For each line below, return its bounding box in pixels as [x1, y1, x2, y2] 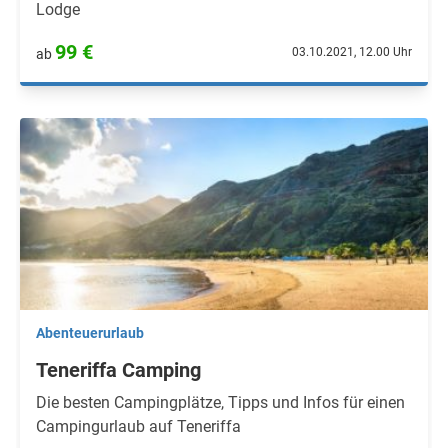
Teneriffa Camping [36, 358, 201, 382]
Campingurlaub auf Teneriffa [36, 417, 241, 436]
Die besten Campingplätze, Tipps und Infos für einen [36, 393, 405, 412]
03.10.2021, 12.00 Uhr [292, 45, 412, 59]
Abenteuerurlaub [36, 325, 144, 341]
